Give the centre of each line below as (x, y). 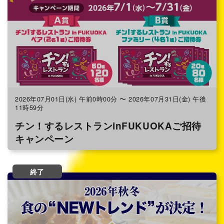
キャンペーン (44, 138)
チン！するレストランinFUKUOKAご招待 (108, 125)
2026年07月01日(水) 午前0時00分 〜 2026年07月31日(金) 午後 (111, 99)
